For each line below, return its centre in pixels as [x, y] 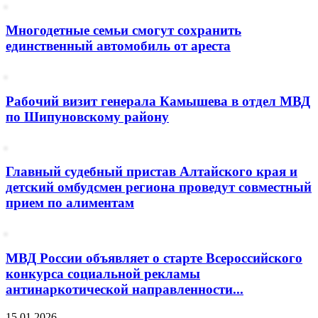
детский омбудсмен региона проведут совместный [159, 187]
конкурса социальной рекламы [103, 273]
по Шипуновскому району [87, 116]
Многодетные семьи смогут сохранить [124, 31]
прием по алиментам [70, 203]
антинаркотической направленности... [125, 289]
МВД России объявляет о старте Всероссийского [154, 258]
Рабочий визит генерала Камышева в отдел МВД [158, 101]
